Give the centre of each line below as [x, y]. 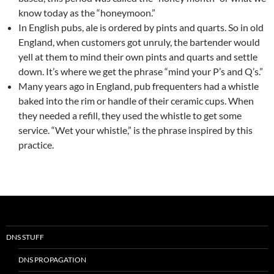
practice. [36, 145]
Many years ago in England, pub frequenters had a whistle [139, 86]
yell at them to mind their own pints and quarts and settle [138, 57]
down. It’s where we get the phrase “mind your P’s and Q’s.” [141, 72]
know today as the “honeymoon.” [87, 13]
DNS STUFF [25, 237]
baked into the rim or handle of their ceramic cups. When [136, 101]
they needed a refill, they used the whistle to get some [130, 116]
